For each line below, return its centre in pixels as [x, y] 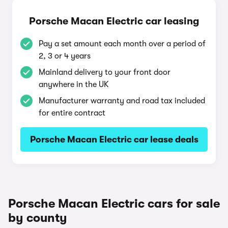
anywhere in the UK [74, 84]
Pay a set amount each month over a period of [122, 44]
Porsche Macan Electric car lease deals [114, 139]
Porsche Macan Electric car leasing [114, 21]
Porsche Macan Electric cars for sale [114, 204]
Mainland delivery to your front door [105, 72]
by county [38, 218]
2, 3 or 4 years [65, 56]
